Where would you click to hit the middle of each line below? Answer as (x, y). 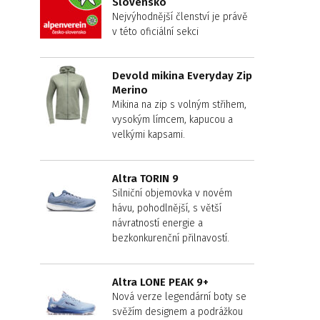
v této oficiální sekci (155, 32)
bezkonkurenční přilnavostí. (171, 238)
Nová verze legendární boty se (179, 297)
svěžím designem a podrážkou (177, 312)
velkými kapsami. (149, 135)
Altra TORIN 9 (145, 179)
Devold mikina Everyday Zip (182, 76)
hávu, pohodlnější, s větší (167, 208)
